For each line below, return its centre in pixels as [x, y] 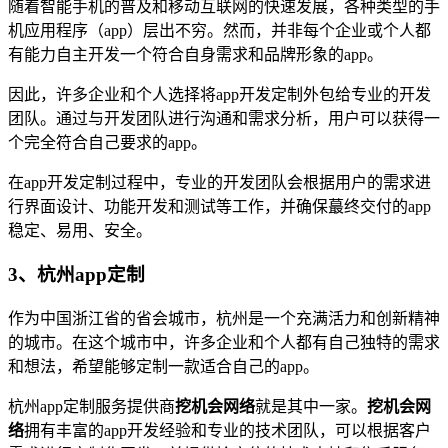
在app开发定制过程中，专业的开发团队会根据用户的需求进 [219, 182]
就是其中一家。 [311, 406]
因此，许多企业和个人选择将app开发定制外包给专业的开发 [219, 94]
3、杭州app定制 [76, 275]
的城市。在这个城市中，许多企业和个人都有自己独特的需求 [224, 342]
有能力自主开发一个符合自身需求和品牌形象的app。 [195, 54]
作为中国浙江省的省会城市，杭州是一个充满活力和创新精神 [224, 318]
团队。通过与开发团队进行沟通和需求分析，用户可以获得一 [224, 118]
